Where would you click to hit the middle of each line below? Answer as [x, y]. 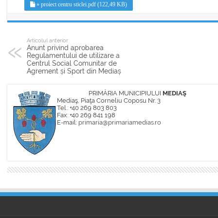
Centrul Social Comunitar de [72, 63]
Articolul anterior [47, 40]
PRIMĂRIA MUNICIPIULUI [126, 93]
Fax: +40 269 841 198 [86, 115]
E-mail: [68, 122]
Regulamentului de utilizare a [73, 55]
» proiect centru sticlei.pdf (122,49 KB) [81, 4]
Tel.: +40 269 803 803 [87, 108]
